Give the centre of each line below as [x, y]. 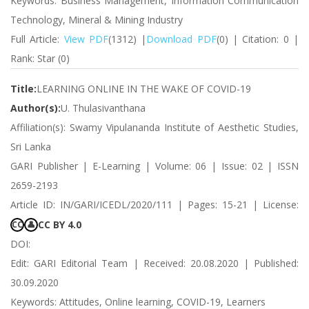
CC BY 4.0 [60, 225]
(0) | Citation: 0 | [258, 39]
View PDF [86, 39]
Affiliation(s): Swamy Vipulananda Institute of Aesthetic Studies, [154, 127]
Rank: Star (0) [40, 58]
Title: [23, 89]
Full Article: [37, 39]
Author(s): [36, 108]
